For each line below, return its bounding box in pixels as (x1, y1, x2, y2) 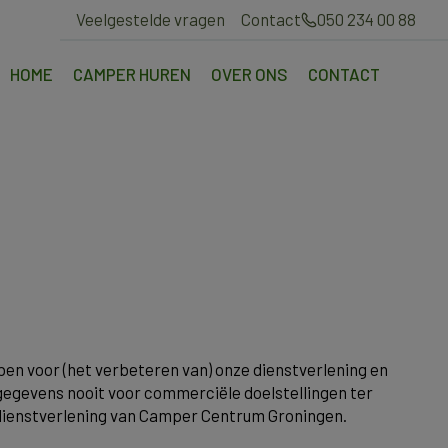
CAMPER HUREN (73, 64, 191, 84)
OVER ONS (211, 64, 288, 84)
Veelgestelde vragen (76, 9, 225, 29)
